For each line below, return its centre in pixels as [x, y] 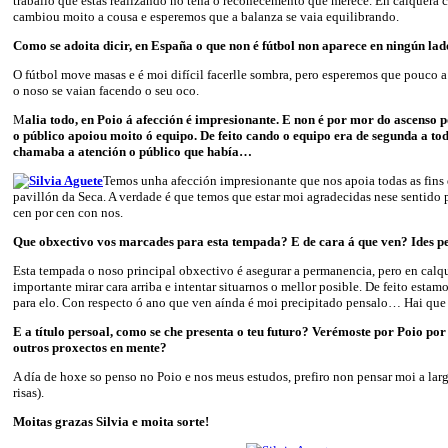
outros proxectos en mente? [90, 347]
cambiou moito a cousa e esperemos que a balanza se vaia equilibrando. [206, 16]
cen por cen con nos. [71, 212]
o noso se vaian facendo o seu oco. [106, 90]
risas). [28, 392]
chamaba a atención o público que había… [132, 151]
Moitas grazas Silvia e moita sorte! [112, 421]
